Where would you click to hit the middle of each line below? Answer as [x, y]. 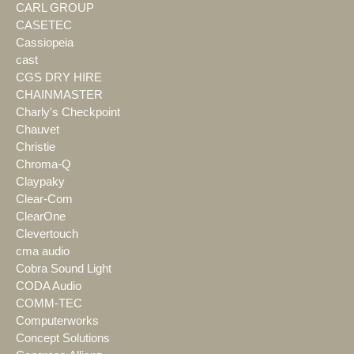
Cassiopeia [45, 42]
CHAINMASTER [59, 94]
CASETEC [44, 25]
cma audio [43, 251]
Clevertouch [47, 233]
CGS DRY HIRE [59, 77]
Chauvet [38, 129]
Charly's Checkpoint [68, 112]
